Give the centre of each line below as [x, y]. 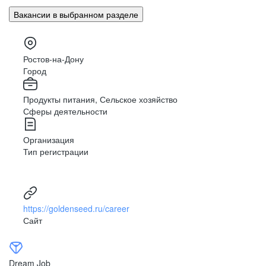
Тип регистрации [56, 151]
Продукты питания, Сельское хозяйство [100, 99]
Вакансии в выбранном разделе [76, 14]
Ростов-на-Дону [53, 58]
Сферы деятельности [65, 111]
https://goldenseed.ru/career [76, 208]
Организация [49, 139]
